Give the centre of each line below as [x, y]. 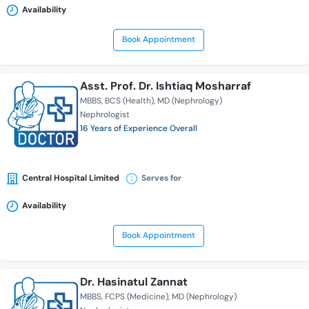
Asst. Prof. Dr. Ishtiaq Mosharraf [166, 86]
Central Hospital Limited [71, 178]
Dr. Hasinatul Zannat [134, 282]
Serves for [161, 178]
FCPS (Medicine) [137, 297]
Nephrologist [105, 115]
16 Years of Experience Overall [139, 129]
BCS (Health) [129, 101]
